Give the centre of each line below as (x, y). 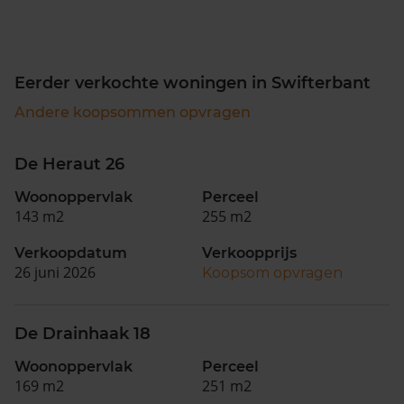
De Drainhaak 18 (83, 334)
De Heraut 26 (69, 164)
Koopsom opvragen (272, 273)
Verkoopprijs (249, 253)
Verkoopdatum (71, 253)
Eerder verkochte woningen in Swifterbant (193, 83)
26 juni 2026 (55, 272)
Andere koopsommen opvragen (133, 112)
